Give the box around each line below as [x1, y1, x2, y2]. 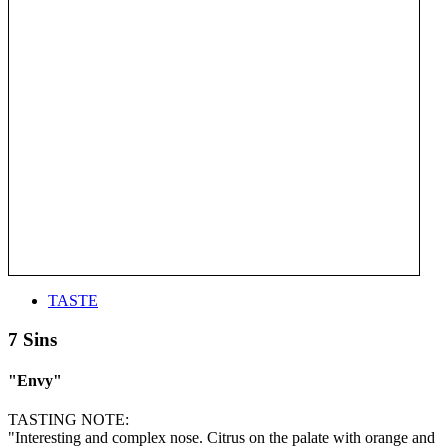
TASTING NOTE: [8, 411, 129, 429]
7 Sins [8, 328, 57, 350]
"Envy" [8, 371, 62, 389]
